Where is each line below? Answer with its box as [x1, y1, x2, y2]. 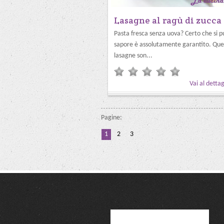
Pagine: [101, 114, 122, 121]
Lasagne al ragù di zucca [114, 14, 221, 26]
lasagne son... [114, 52, 152, 59]
